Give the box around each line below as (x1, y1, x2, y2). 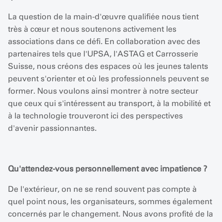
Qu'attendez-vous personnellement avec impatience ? (8, 164, 207, 173)
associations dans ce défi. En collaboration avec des (8, 37, 200, 46)
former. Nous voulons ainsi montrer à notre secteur (8, 86, 198, 96)
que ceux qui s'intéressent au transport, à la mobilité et (8, 99, 211, 108)
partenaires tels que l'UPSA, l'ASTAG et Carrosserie (8, 49, 198, 58)
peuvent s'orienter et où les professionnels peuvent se (8, 74, 209, 83)
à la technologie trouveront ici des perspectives (8, 111, 183, 120)
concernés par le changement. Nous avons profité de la (8, 209, 213, 219)
